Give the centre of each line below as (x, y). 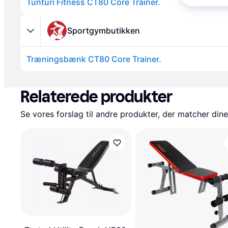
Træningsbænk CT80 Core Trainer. (94, 59)
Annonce (37, 76)
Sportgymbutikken (104, 30)
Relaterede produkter (96, 97)
